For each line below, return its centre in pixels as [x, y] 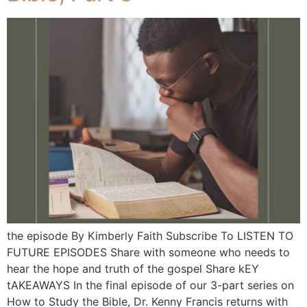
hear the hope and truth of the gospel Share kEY [133, 268]
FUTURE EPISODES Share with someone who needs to [148, 252]
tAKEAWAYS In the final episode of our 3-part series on [150, 285]
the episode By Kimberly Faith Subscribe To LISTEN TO [150, 235]
